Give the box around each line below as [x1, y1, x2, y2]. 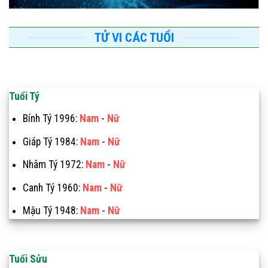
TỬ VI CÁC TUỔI [94, 30, 174, 45]
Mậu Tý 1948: [22, 205, 80, 217]
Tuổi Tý [9, 90, 39, 103]
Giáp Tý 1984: [22, 135, 80, 148]
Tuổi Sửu [9, 253, 47, 266]
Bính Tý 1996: [22, 112, 80, 125]
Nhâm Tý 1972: [22, 159, 86, 171]
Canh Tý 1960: [22, 181, 83, 194]
